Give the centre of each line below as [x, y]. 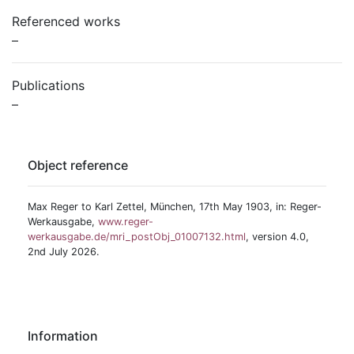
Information [63, 336]
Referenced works [66, 21]
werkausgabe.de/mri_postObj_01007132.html [137, 237]
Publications [48, 85]
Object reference [78, 165]
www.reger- [126, 222]
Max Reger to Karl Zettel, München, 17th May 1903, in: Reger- [175, 207]
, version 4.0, [277, 237]
